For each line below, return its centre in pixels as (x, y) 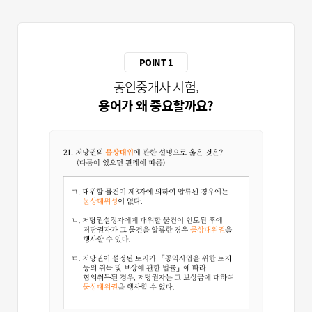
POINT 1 (156, 62)
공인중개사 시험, (156, 86)
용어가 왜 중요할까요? (156, 105)
